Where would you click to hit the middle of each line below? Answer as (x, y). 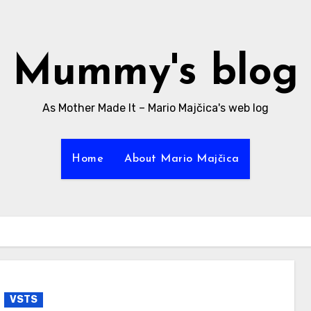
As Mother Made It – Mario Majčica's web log (155, 108)
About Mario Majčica (182, 159)
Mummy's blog (155, 74)
